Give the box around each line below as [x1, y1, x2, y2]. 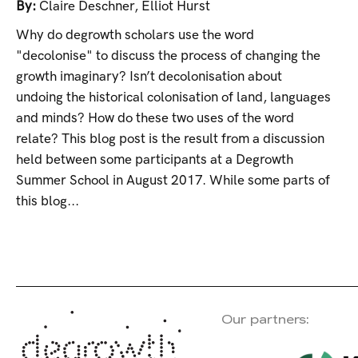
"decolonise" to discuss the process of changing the [16, 48, 320, 64]
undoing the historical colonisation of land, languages [16, 89, 331, 105]
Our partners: [221, 311, 308, 328]
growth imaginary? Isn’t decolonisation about [16, 69, 282, 85]
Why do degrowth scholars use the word [16, 27, 254, 43]
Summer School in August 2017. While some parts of [16, 173, 330, 189]
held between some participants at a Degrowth [16, 152, 293, 168]
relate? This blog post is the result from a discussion [16, 131, 324, 147]
